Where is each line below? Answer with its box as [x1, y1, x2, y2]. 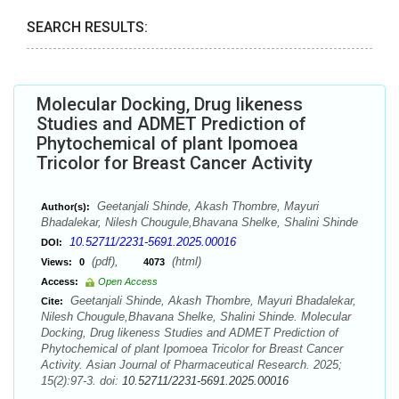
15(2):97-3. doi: [41, 374, 122, 387]
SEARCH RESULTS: [27, 19, 148, 36]
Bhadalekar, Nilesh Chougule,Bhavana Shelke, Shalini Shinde [41, 216, 358, 229]
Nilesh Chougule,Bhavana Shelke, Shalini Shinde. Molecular [41, 310, 351, 323]
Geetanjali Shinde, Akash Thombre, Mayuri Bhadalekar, [67, 294, 356, 307]
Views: [41, 256, 72, 267]
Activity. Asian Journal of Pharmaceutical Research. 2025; [41, 358, 342, 371]
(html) [168, 255, 201, 268]
